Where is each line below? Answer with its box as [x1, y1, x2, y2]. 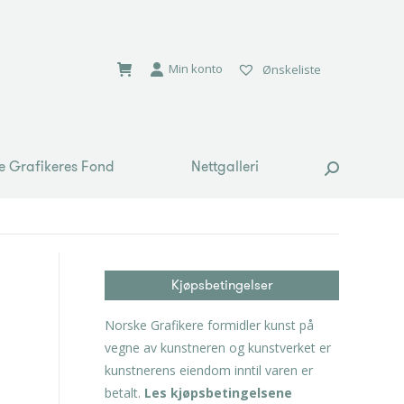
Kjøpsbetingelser [171, 275, 272, 295]
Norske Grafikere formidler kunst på [105, 317, 314, 334]
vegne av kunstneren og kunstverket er [105, 339, 331, 356]
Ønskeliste [260, 60, 321, 78]
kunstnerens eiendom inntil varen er [105, 362, 313, 379]
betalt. [105, 384, 144, 401]
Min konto [169, 60, 223, 77]
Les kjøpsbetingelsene [144, 384, 292, 401]
